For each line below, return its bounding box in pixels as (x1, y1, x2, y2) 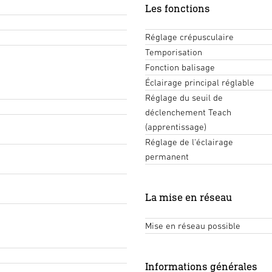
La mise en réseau (145, 190, 232, 203)
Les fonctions (145, 1, 210, 15)
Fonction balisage (145, 61, 215, 72)
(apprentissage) (145, 121, 206, 132)
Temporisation (145, 46, 202, 57)
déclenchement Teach (145, 106, 231, 117)
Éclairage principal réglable (145, 76, 254, 87)
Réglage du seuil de (145, 92, 223, 103)
